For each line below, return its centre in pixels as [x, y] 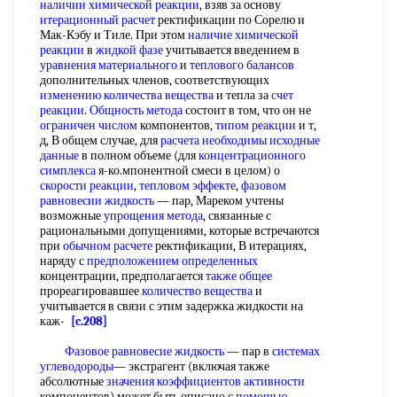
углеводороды [77, 366]
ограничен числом [89, 125]
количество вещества [197, 291]
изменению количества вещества [127, 95]
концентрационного [252, 156]
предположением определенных [172, 261]
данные [59, 156]
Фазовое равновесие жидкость [144, 351]
